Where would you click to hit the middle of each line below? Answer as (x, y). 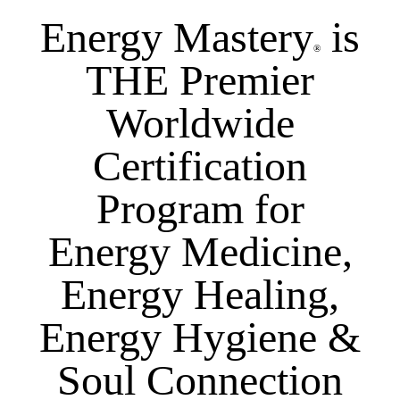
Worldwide (200, 123)
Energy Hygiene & (200, 337)
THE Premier (200, 80)
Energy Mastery (177, 37)
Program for (200, 209)
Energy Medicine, (200, 252)
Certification (200, 166)
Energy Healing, (200, 295)
